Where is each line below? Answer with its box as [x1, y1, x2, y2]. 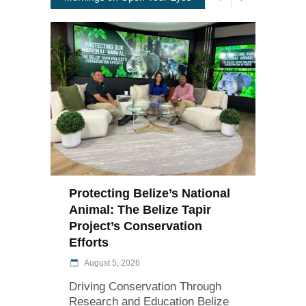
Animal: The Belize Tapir [69, 202, 211, 217]
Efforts [69, 235, 109, 249]
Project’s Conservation [69, 219, 202, 233]
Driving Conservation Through [69, 279, 221, 293]
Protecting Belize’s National [69, 186, 230, 200]
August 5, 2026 [83, 258, 140, 268]
